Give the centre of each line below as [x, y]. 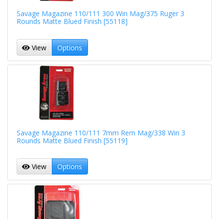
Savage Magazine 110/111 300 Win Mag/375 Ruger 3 [100, 14]
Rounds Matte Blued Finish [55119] [72, 140]
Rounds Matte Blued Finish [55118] [72, 22]
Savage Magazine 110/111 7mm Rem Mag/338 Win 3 [101, 132]
